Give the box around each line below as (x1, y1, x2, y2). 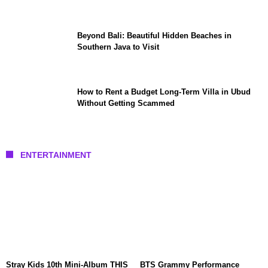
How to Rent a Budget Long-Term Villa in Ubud (77, 87, 251, 96)
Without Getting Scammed (77, 98, 175, 108)
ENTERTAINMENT (20, 150, 92, 160)
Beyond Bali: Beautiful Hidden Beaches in (77, 31, 232, 40)
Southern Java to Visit (77, 42, 159, 51)
